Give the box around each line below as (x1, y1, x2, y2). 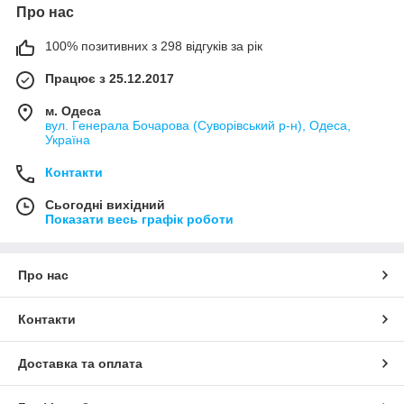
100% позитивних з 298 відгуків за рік (45, 39, 262, 54)
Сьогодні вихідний (45, 197, 165, 213)
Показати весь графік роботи (45, 212, 234, 227)
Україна (45, 133, 90, 148)
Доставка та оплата (18, 356, 142, 372)
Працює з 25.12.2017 (45, 71, 174, 87)
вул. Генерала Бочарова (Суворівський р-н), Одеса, (45, 118, 351, 133)
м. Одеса (45, 104, 101, 119)
